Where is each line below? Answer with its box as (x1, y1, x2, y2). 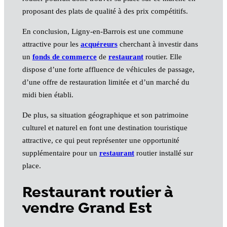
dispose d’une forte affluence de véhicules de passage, (22, 65, 195, 73)
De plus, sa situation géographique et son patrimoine (22, 110, 188, 119)
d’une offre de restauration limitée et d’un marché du (22, 78, 190, 86)
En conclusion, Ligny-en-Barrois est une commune (22, 27, 183, 35)
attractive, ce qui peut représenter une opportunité (22, 136, 179, 144)
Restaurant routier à (22, 182, 173, 203)
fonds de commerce (32, 52, 97, 61)
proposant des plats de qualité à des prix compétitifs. (22, 7, 188, 15)
